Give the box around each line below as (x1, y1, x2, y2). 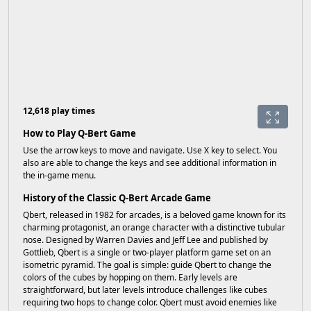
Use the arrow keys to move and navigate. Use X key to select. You (23, 144, 277, 156)
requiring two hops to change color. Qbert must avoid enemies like (23, 296, 277, 308)
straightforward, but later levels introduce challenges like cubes (23, 284, 267, 296)
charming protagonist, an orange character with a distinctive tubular (23, 221, 285, 233)
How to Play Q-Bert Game (23, 127, 136, 140)
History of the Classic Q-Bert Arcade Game (23, 192, 211, 204)
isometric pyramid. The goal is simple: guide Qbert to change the (23, 259, 271, 271)
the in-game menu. (23, 169, 96, 181)
